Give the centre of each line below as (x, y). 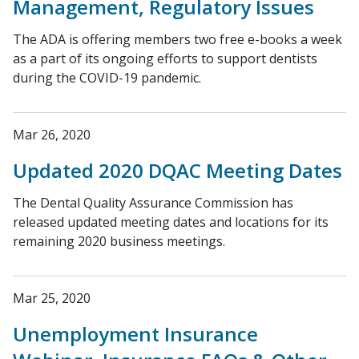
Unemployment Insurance (135, 334)
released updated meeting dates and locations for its (171, 222)
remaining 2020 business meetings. (119, 241)
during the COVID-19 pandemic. (107, 78)
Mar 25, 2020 (52, 298)
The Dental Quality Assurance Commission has (153, 203)
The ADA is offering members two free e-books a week (177, 39)
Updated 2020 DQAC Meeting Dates (177, 170)
